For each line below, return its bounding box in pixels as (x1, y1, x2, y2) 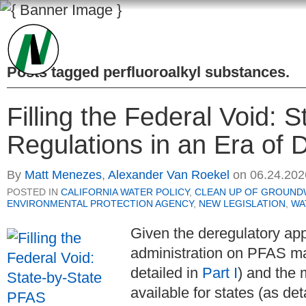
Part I (202, 264, 238, 282)
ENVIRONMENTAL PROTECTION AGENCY (7, 198, 193, 210)
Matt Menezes (25, 168, 102, 182)
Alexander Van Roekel (108, 168, 229, 182)
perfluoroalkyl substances (103, 64, 286, 81)
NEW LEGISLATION (199, 198, 286, 210)
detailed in (130, 264, 202, 282)
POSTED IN (7, 186, 61, 198)
